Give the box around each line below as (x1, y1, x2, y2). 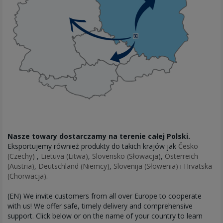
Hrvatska (184, 161, 212, 171)
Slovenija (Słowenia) (113, 161, 178, 171)
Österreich (165, 151, 198, 161)
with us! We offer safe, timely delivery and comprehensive (7, 201, 193, 211)
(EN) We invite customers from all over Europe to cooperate (7, 191, 202, 201)
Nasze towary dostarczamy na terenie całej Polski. (7, 131, 190, 141)
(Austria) (7, 161, 34, 171)
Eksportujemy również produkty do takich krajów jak (7, 141, 178, 151)
